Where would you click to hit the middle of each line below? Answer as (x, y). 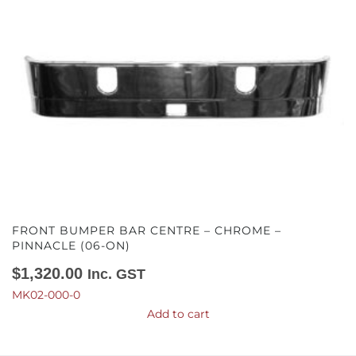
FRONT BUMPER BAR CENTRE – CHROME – (147, 230)
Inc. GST (116, 274)
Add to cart (178, 313)
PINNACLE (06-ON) (71, 245)
